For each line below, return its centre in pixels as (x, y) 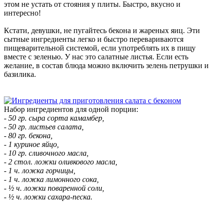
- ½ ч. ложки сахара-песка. (48, 197)
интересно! (22, 13)
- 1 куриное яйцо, (31, 144)
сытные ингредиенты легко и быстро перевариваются (94, 39)
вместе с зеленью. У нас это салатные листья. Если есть (96, 56)
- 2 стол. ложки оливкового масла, (61, 162)
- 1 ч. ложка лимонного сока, (51, 179)
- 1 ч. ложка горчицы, (40, 170)
